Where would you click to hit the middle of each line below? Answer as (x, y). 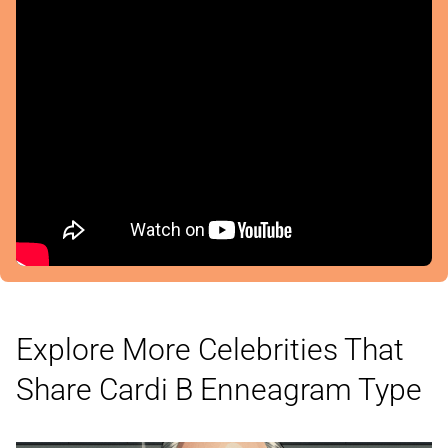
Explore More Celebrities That (210, 350)
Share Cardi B (108, 390)
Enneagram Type (311, 390)
